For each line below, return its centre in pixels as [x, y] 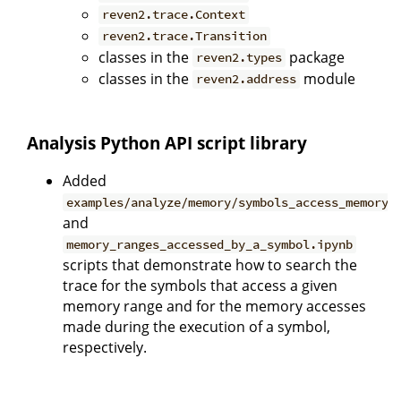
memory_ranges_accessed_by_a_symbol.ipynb [210, 245]
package [316, 57]
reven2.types [239, 58]
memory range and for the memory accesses [214, 307]
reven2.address [247, 79]
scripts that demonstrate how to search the [210, 265]
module [328, 78]
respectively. [105, 348]
